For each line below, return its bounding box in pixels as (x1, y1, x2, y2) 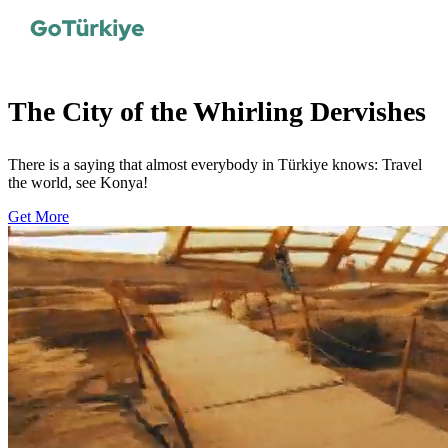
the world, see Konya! (8, 173, 148, 191)
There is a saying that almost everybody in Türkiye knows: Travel (8, 155, 422, 173)
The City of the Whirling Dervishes (8, 95, 426, 127)
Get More (8, 207, 69, 225)
